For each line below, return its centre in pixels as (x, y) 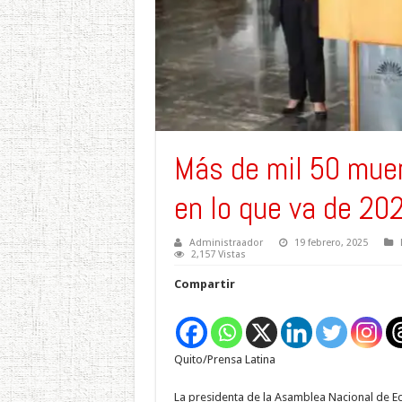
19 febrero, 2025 (331, 242)
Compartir (204, 284)
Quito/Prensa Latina (224, 359)
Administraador (226, 242)
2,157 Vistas (218, 254)
